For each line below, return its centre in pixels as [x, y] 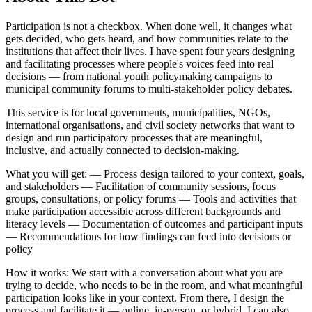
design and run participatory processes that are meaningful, [134, 138]
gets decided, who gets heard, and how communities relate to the [147, 39]
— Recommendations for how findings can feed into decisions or [148, 237]
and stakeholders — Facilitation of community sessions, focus [141, 187]
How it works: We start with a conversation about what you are [144, 273]
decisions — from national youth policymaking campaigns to [139, 77]
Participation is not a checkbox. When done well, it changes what [149, 26]
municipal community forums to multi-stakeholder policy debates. [149, 89]
